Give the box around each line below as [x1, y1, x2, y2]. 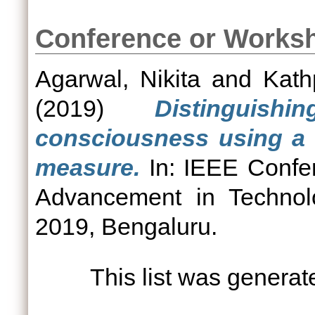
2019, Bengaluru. [35, 213, 217, 240]
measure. [35, 154, 140, 181]
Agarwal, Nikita [35, 65, 201, 92]
